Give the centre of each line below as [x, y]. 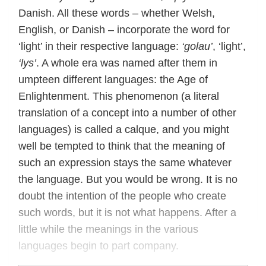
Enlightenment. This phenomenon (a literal [119, 96]
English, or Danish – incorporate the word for [124, 29]
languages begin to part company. [99, 246]
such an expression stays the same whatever [125, 162]
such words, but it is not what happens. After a [127, 212]
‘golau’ [197, 46]
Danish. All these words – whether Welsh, [117, 13]
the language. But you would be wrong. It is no [128, 179]
